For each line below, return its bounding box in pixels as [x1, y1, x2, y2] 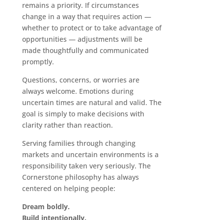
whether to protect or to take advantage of [22, 23, 162, 33]
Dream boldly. [22, 202, 70, 212]
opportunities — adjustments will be [22, 34, 142, 44]
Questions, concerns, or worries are [22, 75, 139, 85]
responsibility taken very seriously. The [22, 161, 151, 171]
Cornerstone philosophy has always [22, 172, 139, 182]
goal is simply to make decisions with [22, 109, 144, 119]
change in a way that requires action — [22, 12, 151, 22]
